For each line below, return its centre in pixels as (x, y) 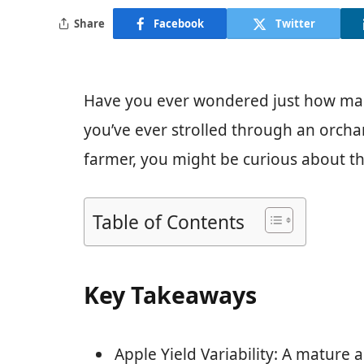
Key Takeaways (170, 295)
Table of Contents (169, 223)
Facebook (178, 23)
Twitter (295, 23)
